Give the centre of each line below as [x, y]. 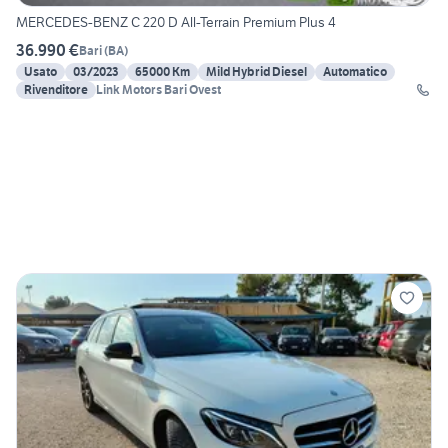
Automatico [355, 72]
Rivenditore [56, 90]
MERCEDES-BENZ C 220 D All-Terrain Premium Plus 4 [176, 22]
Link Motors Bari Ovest [158, 90]
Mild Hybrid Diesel [256, 72]
